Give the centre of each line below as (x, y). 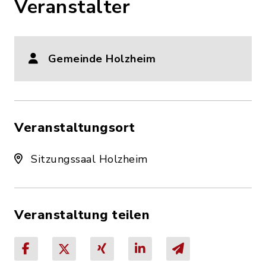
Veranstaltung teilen (82, 215)
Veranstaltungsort (75, 128)
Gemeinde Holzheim (102, 59)
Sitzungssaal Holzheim (88, 159)
